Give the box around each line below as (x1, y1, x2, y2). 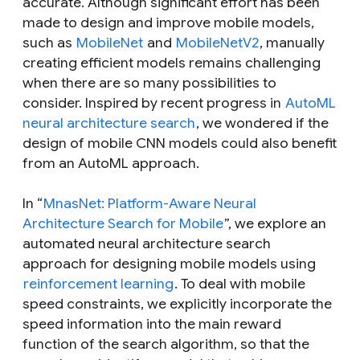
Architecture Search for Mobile (22, 215, 223, 232)
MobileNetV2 (176, 34, 259, 51)
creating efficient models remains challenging (22, 54, 321, 72)
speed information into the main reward (22, 315, 281, 333)
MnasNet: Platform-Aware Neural (43, 194, 256, 212)
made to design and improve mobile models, (22, 14, 314, 31)
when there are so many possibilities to (22, 74, 276, 92)
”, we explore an (224, 215, 326, 232)
